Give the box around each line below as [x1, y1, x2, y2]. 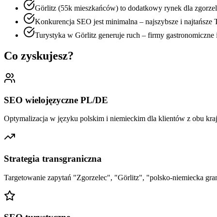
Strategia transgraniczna [4, 154, 102, 164]
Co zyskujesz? [4, 49, 74, 62]
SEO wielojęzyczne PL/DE [4, 94, 108, 105]
